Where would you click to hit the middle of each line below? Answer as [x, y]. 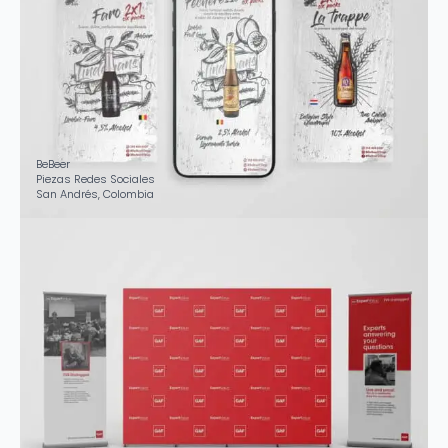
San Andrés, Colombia [95, 194]
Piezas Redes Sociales [95, 179]
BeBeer [53, 164]
